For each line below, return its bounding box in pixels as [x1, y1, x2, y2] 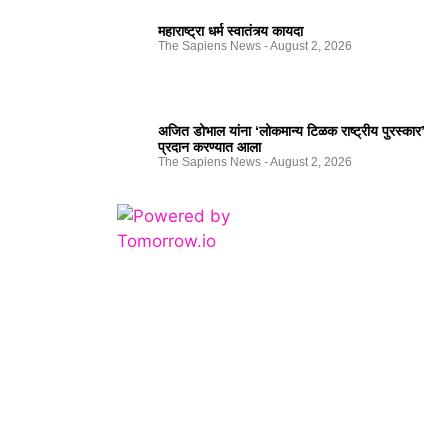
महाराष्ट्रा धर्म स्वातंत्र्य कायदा [158, 22, 304, 39]
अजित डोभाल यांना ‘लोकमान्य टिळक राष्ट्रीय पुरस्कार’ [158, 122, 426, 139]
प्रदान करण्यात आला [158, 138, 262, 155]
